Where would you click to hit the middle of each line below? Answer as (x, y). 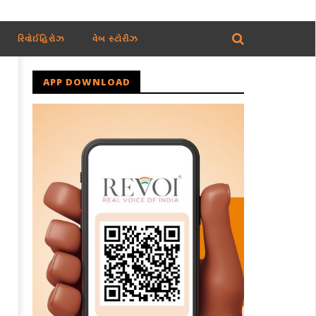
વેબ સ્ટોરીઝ (115, 38)
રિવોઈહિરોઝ (41, 38)
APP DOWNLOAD (86, 82)
